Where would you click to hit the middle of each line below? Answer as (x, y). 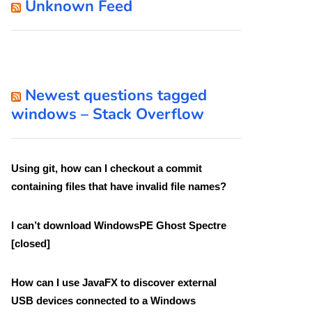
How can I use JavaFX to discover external (114, 282)
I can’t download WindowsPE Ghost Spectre (119, 225)
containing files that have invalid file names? (119, 186)
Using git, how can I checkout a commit (107, 168)
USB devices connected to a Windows (103, 300)
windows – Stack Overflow (108, 114)
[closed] (31, 243)
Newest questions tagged (116, 95)
